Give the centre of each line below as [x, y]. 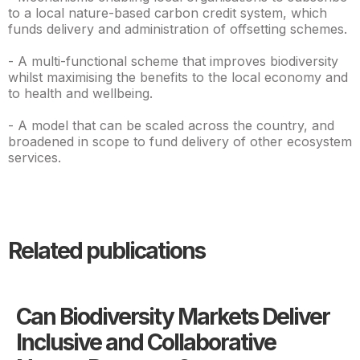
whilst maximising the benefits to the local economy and [178, 77]
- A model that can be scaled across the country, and [171, 125]
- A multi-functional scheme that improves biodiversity [173, 61]
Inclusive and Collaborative [146, 342]
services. [35, 157]
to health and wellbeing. [80, 93]
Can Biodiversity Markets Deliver [173, 317]
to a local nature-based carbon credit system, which [168, 13]
